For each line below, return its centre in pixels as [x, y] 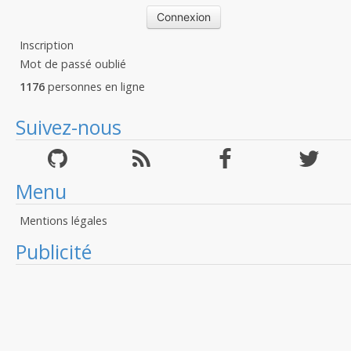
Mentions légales [63, 221]
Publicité [54, 251]
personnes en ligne [95, 87]
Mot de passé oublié [73, 64]
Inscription [47, 45]
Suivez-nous [69, 127]
